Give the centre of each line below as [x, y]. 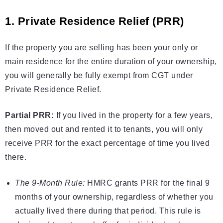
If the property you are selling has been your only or [102, 48]
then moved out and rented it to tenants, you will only [104, 129]
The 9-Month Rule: [50, 183]
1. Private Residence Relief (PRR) [95, 21]
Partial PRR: [29, 115]
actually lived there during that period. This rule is [108, 211]
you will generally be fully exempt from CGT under [99, 76]
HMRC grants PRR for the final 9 [147, 183]
